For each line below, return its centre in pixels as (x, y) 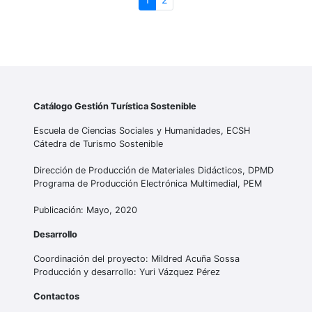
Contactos (56, 297)
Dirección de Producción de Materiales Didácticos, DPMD (154, 171)
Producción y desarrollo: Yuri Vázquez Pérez (127, 272)
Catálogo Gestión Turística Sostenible (115, 107)
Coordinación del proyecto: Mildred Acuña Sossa (136, 259)
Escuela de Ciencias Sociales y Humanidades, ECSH (142, 131)
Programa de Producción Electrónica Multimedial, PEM (148, 184)
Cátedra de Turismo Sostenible (98, 144)
